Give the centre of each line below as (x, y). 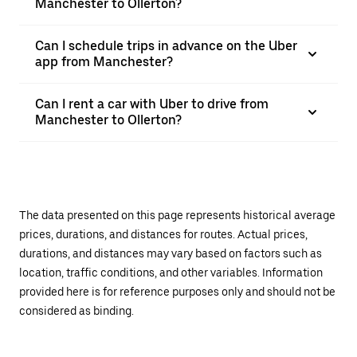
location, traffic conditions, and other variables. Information (171, 273)
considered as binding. (76, 311)
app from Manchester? (104, 62)
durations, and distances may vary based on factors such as (171, 253)
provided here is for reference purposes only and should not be (177, 292)
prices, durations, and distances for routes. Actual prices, (163, 234)
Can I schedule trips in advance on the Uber (166, 46)
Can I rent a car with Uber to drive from (152, 104)
